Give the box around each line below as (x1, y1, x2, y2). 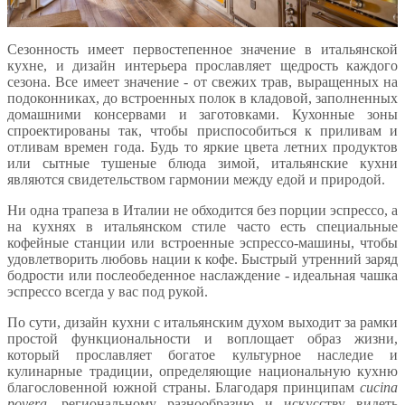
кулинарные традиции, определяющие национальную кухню (7, 363, 398, 379)
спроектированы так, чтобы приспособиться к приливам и (7, 122, 398, 138)
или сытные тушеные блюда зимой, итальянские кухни (7, 155, 398, 171)
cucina (360, 379, 398, 395)
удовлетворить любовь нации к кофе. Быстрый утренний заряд (7, 250, 398, 267)
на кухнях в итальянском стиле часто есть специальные (7, 218, 398, 234)
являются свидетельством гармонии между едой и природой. (7, 171, 385, 187)
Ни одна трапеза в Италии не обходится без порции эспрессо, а (7, 202, 398, 218)
